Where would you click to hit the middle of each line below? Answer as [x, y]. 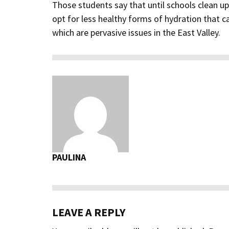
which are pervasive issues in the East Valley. [136, 32]
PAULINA [69, 157]
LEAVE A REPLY [89, 212]
